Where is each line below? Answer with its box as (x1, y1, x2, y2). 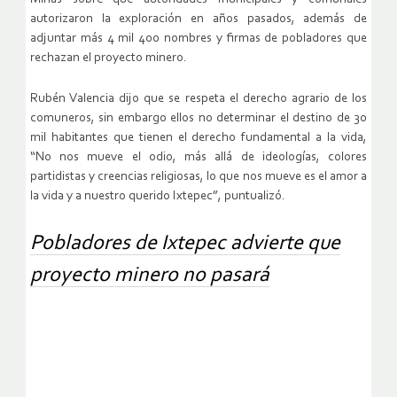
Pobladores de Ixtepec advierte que (30, 233, 340, 255)
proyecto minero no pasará (30, 265, 269, 287)
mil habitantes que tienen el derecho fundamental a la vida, (30, 131, 367, 145)
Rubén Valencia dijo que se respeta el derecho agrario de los (30, 92, 367, 106)
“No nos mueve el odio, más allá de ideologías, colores (30, 151, 367, 165)
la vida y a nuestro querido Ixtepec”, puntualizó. (30, 190, 285, 204)
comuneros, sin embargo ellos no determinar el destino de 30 (30, 112, 367, 126)
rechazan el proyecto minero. (30, 51, 187, 66)
